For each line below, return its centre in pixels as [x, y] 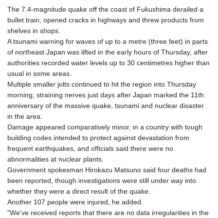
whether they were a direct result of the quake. [79, 191]
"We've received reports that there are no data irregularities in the [108, 212]
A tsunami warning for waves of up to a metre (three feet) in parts [108, 41]
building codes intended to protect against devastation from [98, 137]
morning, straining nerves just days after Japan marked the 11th [106, 95]
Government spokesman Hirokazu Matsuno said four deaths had [107, 170]
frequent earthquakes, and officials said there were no [90, 148]
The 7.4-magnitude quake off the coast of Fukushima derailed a [105, 9]
